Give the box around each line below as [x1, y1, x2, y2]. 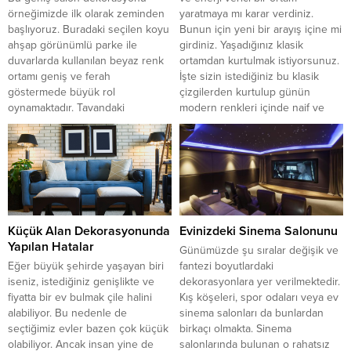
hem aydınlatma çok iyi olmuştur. [8, 179, 164, 193]
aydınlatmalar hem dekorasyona [8, 163, 161, 177]
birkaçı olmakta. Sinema [179, 322, 291, 336]
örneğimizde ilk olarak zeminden [8, 6, 165, 20]
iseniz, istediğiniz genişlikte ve [8, 275, 154, 289]
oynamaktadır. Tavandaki [8, 100, 125, 114]
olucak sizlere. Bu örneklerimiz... [179, 147, 335, 161]
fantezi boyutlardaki [179, 259, 273, 273]
